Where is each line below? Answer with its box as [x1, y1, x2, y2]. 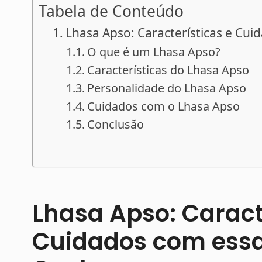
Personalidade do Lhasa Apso [87, 80, 247, 96]
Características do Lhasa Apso [87, 61, 250, 78]
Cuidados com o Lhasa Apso [87, 98, 240, 114]
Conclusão [87, 116, 144, 132]
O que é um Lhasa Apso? [87, 43, 221, 60]
